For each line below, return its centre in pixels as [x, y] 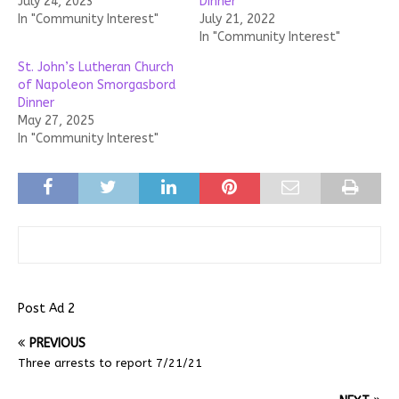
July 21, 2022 [237, 19]
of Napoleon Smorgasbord [97, 85]
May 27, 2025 [56, 120]
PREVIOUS [57, 343]
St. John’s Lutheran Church [96, 67]
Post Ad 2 [46, 308]
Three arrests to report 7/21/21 [110, 362]
